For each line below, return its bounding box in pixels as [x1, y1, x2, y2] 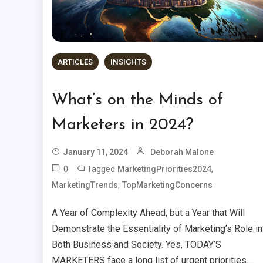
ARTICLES [57, 57, 93, 66]
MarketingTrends [51, 180, 118, 190]
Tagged [86, 163, 117, 174]
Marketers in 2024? [51, 116, 193, 133]
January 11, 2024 [62, 147, 128, 157]
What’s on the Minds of [51, 92, 223, 109]
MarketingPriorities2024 [117, 164, 211, 174]
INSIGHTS [110, 57, 146, 66]
